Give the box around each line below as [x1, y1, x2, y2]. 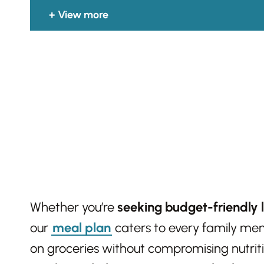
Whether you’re [30, 199, 117, 216]
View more [58, 8, 108, 22]
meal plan [52, 220, 111, 236]
